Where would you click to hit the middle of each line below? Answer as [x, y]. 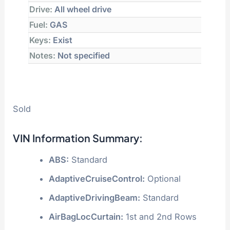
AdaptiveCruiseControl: [97, 178]
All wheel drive [82, 9]
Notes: [43, 56]
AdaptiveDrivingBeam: [94, 197]
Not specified [83, 56]
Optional [162, 178]
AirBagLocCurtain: [86, 216]
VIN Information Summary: [78, 138]
